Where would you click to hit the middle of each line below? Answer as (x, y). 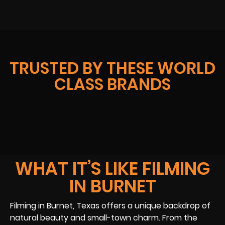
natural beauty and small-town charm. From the (104, 218)
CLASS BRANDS (113, 84)
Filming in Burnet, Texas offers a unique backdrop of (110, 206)
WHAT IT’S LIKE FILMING (113, 169)
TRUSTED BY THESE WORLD (113, 68)
